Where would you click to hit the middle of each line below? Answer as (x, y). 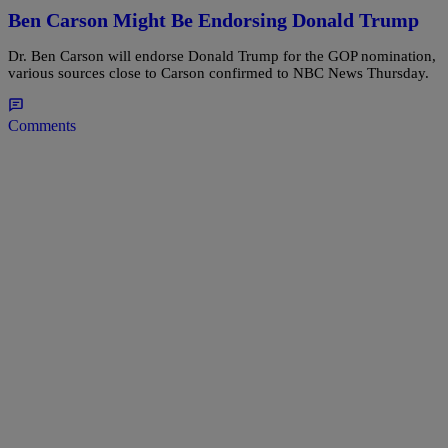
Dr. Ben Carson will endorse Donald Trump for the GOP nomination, (222, 56)
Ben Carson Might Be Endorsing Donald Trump (213, 19)
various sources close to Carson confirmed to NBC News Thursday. (218, 73)
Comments (42, 126)
